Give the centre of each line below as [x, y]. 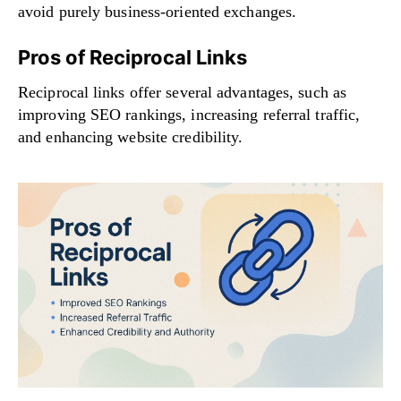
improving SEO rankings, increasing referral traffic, [189, 114]
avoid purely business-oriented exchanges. [158, 11]
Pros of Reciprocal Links [132, 57]
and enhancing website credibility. [131, 137]
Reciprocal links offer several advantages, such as [183, 92]
